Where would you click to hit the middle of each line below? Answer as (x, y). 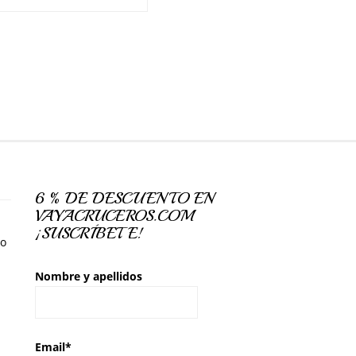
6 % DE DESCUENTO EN (124, 198)
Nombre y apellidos (88, 276)
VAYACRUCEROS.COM (114, 216)
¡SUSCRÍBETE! (89, 233)
